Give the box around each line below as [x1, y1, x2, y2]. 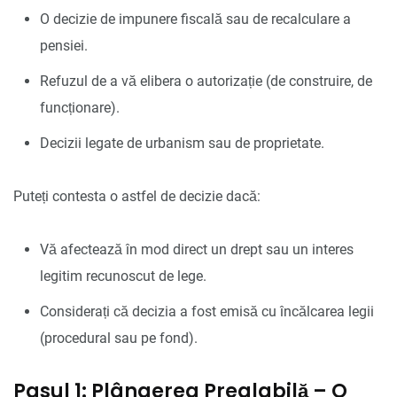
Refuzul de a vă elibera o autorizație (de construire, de [40, 72, 372, 90]
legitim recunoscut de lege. [40, 267, 206, 284]
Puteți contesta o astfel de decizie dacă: [13, 187, 261, 205]
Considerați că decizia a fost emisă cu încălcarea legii [40, 302, 374, 320]
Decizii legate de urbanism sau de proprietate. [40, 134, 324, 152]
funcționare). [40, 98, 120, 116]
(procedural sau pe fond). [40, 329, 198, 346]
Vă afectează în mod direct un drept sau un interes [40, 240, 354, 258]
